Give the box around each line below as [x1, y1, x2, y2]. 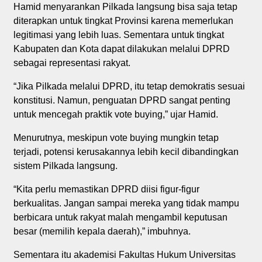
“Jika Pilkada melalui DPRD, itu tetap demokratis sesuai [13, 81, 245, 91]
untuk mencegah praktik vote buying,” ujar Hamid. [13, 109, 218, 119]
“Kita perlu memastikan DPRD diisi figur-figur [13, 184, 199, 194]
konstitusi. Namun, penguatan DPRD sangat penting [13, 95, 230, 105]
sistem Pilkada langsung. [13, 160, 118, 171]
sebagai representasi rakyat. [13, 57, 130, 68]
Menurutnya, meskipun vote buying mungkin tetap [13, 132, 219, 143]
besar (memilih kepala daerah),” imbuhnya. [13, 226, 191, 236]
